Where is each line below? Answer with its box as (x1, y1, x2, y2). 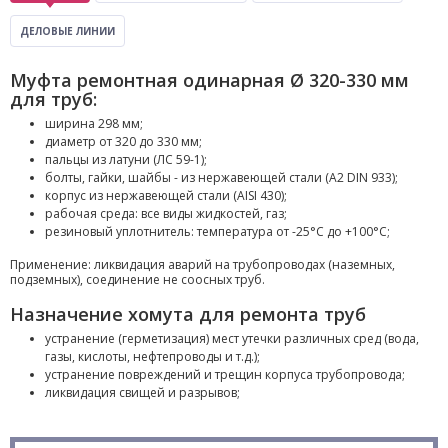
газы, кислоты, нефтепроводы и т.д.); (45, 348, 260, 365)
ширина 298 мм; (45, 115, 143, 132)
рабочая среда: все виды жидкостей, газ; (45, 205, 287, 222)
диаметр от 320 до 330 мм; (45, 133, 202, 150)
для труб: (10, 87, 97, 111)
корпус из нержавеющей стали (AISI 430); (45, 187, 287, 204)
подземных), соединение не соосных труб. (10, 271, 265, 288)
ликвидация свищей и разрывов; (45, 384, 240, 401)
